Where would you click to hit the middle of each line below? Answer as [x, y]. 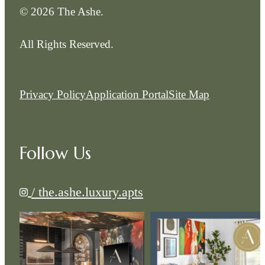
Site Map [189, 95]
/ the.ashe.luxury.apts [87, 192]
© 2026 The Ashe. [62, 11]
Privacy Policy [53, 95]
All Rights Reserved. [67, 44]
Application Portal [127, 95]
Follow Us [55, 153]
